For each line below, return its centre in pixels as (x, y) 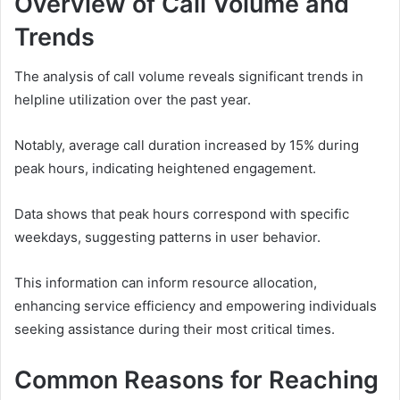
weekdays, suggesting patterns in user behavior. (167, 237)
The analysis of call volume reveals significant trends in (189, 77)
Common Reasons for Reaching (196, 380)
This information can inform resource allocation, (166, 283)
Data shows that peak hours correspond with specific (182, 214)
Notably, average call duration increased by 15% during (187, 146)
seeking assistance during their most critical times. (175, 329)
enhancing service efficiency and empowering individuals (196, 306)
